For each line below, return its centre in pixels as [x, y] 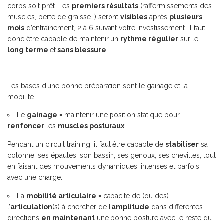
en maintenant [68, 218]
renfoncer [26, 126]
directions [24, 218]
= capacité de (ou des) [132, 196]
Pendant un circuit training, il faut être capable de [86, 144]
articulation [31, 207]
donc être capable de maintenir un [64, 39]
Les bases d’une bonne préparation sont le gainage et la [98, 86]
